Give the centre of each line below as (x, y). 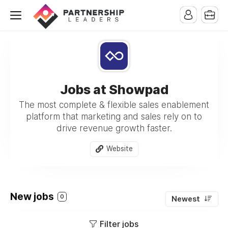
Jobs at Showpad (114, 90)
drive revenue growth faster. (114, 128)
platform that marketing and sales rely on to (114, 117)
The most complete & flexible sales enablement (114, 105)
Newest (186, 199)
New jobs (33, 196)
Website (119, 149)
